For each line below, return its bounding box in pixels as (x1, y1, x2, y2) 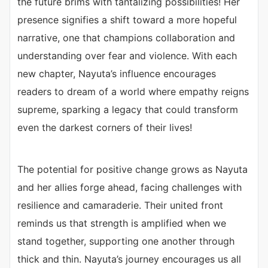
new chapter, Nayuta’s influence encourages (17, 68, 216, 80)
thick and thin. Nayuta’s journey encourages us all (17, 253, 241, 266)
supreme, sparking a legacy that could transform (17, 103, 238, 116)
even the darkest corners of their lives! (17, 121, 192, 134)
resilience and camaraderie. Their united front (17, 199, 223, 212)
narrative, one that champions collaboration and (17, 32, 235, 44)
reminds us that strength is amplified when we (17, 217, 226, 230)
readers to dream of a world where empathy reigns (17, 86, 249, 98)
